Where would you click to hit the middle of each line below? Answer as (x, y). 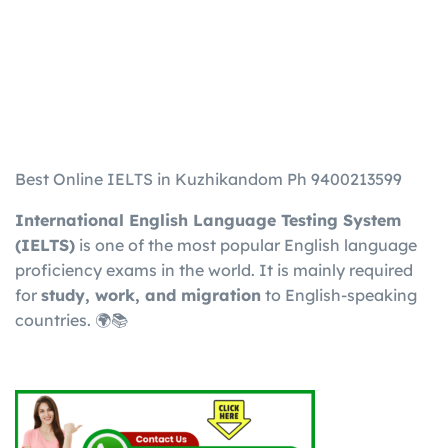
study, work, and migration (151, 295)
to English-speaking (339, 295)
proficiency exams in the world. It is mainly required (214, 270)
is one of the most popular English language (246, 245)
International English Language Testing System (208, 220)
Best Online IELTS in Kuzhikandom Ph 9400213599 (208, 179)
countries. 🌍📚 (71, 320)
